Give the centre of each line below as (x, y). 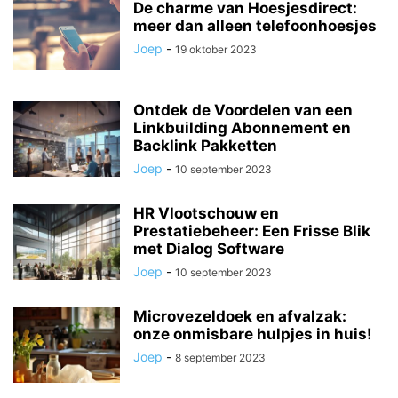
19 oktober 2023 (216, 49)
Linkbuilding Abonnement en (242, 128)
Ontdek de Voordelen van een (243, 110)
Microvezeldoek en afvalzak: (240, 316)
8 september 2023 (220, 358)
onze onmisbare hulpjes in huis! (253, 334)
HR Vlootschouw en (206, 213)
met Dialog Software (209, 249)
